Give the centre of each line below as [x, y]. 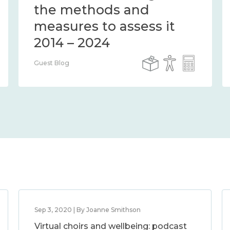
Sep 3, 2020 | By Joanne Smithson [87, 210]
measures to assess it [104, 26]
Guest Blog [52, 63]
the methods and [92, 10]
